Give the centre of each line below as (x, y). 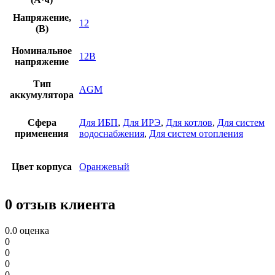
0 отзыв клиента (60, 205)
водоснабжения (112, 134)
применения (42, 134)
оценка (33, 231)
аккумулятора (42, 95)
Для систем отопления (196, 134)
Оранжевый (104, 167)
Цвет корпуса (42, 167)
